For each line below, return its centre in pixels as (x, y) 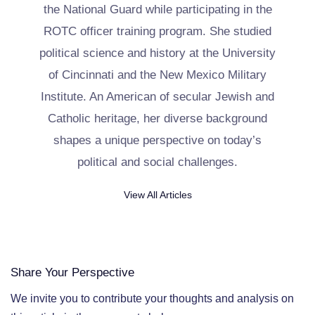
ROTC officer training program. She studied (157, 31)
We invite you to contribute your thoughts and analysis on (152, 298)
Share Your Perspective (72, 272)
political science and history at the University (157, 53)
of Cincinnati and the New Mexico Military (157, 75)
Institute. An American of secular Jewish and (157, 96)
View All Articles (157, 194)
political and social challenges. (157, 162)
